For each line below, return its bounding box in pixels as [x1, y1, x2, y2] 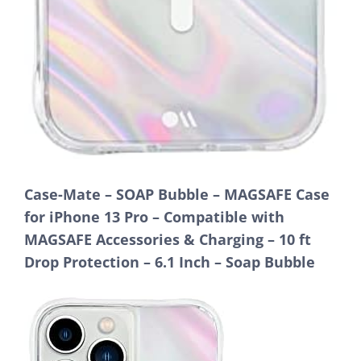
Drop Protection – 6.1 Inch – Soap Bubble [24, 251, 315, 272]
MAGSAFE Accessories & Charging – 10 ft [24, 229, 311, 249]
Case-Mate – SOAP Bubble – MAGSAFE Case [24, 184, 330, 204]
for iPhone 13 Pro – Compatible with [24, 206, 284, 226]
